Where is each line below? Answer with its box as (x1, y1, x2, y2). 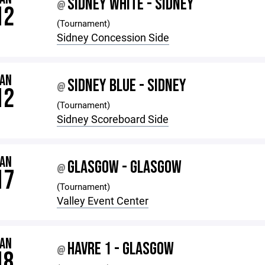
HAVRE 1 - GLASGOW (67, 238, 174, 260)
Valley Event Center (57, 193, 149, 208)
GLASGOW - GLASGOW (67, 157, 182, 178)
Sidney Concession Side (57, 30, 170, 44)
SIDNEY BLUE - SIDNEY (67, 75, 187, 96)
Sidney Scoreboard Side (57, 112, 169, 126)
